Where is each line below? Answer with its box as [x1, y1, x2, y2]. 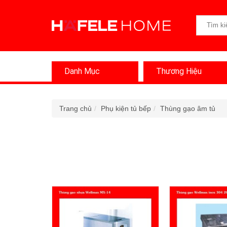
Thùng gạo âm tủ [160, 104, 215, 112]
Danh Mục [64, 66, 100, 76]
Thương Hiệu [156, 66, 202, 76]
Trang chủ [59, 104, 92, 112]
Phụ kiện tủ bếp [101, 104, 151, 112]
